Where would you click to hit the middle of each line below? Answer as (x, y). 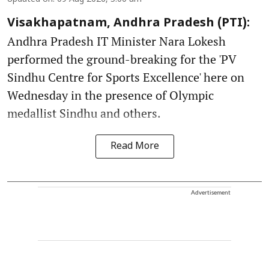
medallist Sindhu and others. (84, 113)
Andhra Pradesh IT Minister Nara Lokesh (116, 41)
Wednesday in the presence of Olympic (110, 95)
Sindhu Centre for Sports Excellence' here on (126, 77)
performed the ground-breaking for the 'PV (122, 59)
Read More (134, 146)
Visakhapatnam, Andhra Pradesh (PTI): (128, 23)
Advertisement (211, 192)
